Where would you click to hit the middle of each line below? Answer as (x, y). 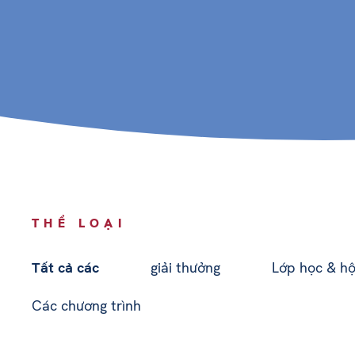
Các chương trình (86, 305)
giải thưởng (185, 267)
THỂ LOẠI (79, 223)
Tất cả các (65, 267)
